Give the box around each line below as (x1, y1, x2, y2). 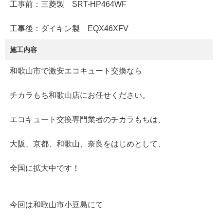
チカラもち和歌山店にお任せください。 (10, 91, 150, 100)
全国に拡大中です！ (10, 164, 80, 173)
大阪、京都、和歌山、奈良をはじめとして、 (10, 140, 165, 148)
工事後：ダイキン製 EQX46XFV (10, 24, 128, 33)
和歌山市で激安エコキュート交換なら (10, 67, 142, 75)
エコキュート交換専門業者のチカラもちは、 (10, 115, 165, 124)
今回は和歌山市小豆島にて (10, 200, 103, 209)
